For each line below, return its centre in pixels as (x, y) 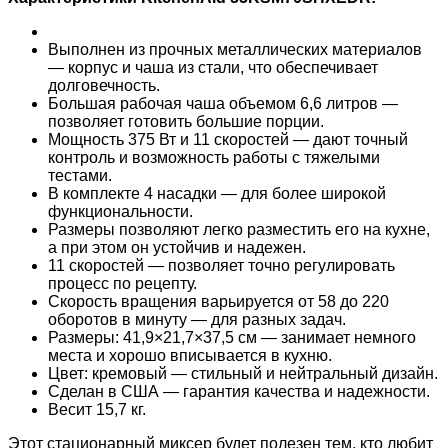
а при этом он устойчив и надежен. (177, 247)
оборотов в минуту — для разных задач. (197, 319)
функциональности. (120, 211)
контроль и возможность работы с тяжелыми (214, 157)
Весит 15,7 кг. (97, 409)
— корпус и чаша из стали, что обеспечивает (213, 67)
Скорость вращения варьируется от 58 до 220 (218, 301)
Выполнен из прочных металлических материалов (235, 49)
